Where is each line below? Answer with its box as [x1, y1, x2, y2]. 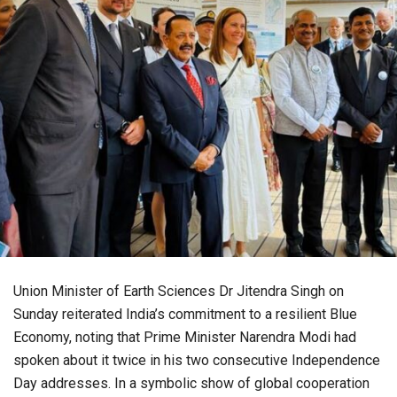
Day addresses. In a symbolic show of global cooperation [13, 375, 370, 393]
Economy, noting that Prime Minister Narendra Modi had [13, 329, 356, 346]
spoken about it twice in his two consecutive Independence [13, 352, 380, 370]
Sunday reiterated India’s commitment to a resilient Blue [13, 306, 357, 323]
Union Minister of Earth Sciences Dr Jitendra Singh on [13, 283, 344, 300]
